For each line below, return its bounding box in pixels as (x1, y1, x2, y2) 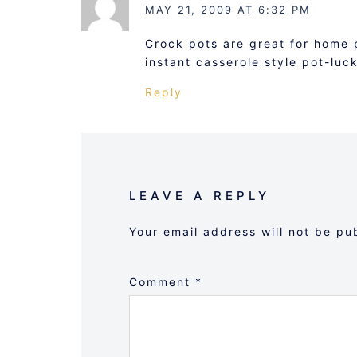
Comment (129, 274, 195, 288)
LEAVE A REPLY (129, 187, 270, 203)
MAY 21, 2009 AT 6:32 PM (145, 2, 311, 16)
